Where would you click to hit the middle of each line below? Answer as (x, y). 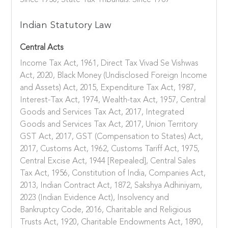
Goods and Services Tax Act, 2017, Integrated (102, 113)
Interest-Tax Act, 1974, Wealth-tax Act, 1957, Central (113, 101)
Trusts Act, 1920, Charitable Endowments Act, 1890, (112, 223)
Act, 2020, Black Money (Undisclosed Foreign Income (114, 76)
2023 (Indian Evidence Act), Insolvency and (95, 198)
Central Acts (42, 48)
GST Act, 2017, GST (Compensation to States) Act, (112, 137)
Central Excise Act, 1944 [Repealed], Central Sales (108, 162)
